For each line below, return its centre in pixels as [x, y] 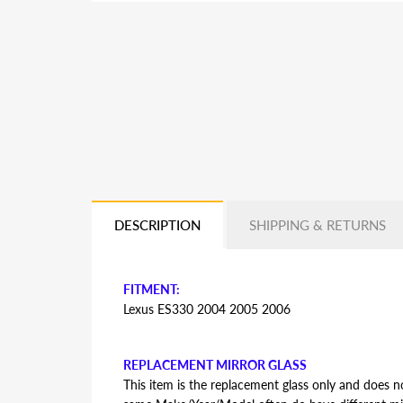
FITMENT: [152, 289]
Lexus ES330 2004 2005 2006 [207, 309]
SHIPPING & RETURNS [318, 225]
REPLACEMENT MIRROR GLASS [215, 365]
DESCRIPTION [157, 225]
